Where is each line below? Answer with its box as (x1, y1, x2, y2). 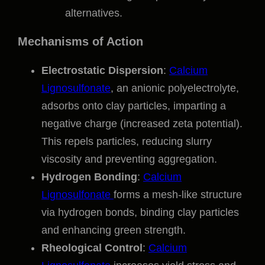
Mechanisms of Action (18, 35, 143, 49)
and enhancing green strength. (41, 224, 186, 237)
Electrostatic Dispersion (41, 64, 163, 77)
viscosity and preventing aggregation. (41, 153, 217, 166)
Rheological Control (41, 242, 143, 254)
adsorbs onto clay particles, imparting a (41, 100, 226, 112)
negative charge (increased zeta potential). (41, 118, 243, 130)
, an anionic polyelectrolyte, (111, 82, 239, 95)
